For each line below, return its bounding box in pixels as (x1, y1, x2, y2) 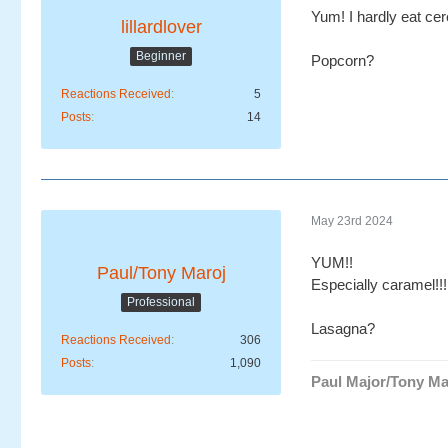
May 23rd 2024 (311, 213, 393, 228)
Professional (127, 294, 195, 309)
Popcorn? (311, 52, 374, 70)
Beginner (136, 48, 186, 63)
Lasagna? (311, 320, 375, 338)
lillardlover (120, 17, 202, 38)
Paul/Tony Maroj (96, 263, 226, 284)
